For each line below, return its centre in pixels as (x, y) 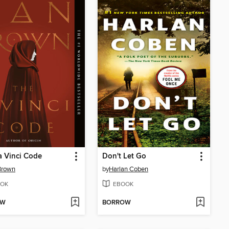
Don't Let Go (124, 156)
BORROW (117, 203)
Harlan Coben (129, 169)
